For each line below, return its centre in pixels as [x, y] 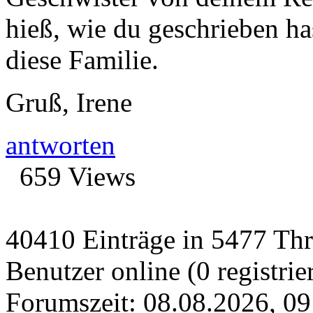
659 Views [78, 176]
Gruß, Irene [69, 102]
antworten [60, 145]
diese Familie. [82, 59]
